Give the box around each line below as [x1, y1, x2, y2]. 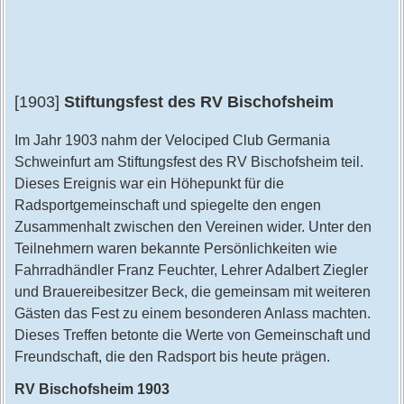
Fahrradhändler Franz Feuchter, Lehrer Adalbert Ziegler [14, 262, 368, 279]
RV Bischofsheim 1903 [14, 381, 170, 398]
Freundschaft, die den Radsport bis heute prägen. [14, 349, 330, 365]
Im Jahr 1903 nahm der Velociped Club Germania [14, 133, 330, 149]
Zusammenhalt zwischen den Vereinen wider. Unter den [14, 219, 372, 235]
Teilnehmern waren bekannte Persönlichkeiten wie [14, 241, 337, 257]
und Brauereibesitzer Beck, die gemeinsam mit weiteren [14, 284, 371, 300]
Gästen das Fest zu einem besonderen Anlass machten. [14, 306, 371, 322]
